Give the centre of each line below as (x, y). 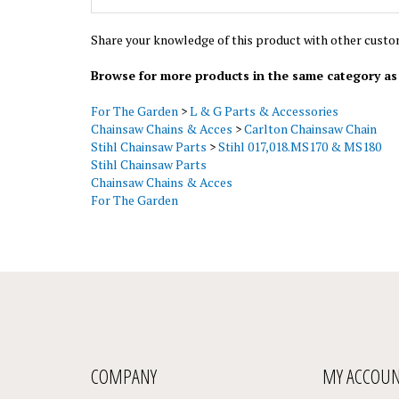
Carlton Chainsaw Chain (310, 112)
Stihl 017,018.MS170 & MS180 (300, 130)
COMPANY (124, 359)
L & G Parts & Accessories (264, 94)
